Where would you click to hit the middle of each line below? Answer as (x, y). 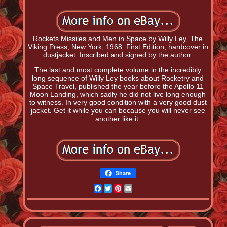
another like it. (118, 119)
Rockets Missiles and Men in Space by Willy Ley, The (118, 39)
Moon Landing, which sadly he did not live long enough (118, 94)
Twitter (123, 189)
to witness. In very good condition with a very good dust (118, 103)
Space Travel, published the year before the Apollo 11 (118, 86)
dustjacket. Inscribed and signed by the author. (118, 55)
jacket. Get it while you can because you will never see (118, 111)
